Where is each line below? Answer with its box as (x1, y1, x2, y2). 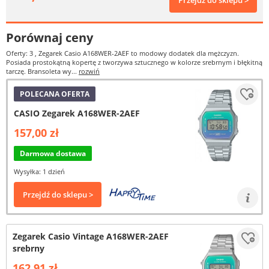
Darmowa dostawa (20, 148, 86, 159)
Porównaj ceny (6, 29, 93, 46)
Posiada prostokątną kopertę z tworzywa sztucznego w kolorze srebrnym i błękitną (6, 58, 262, 67)
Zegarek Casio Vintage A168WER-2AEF (13, 231, 169, 242)
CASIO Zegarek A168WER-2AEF (14, 107, 140, 119)
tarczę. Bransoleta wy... (6, 67, 79, 76)
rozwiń (79, 67, 100, 76)
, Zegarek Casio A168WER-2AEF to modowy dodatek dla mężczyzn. (35, 49, 239, 58)
